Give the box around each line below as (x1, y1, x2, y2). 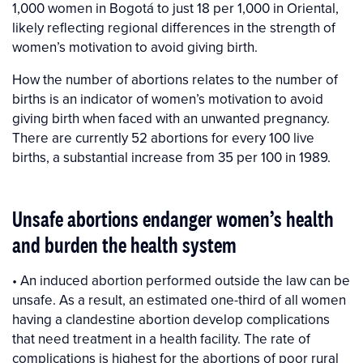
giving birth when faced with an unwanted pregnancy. (12, 109, 330, 129)
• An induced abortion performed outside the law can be (12, 271, 350, 291)
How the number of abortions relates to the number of (12, 70, 338, 90)
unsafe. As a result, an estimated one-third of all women (12, 290, 346, 310)
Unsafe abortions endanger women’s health (12, 204, 334, 234)
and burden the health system (12, 230, 237, 260)
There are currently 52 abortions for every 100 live (12, 128, 314, 148)
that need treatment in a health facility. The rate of (12, 329, 310, 349)
